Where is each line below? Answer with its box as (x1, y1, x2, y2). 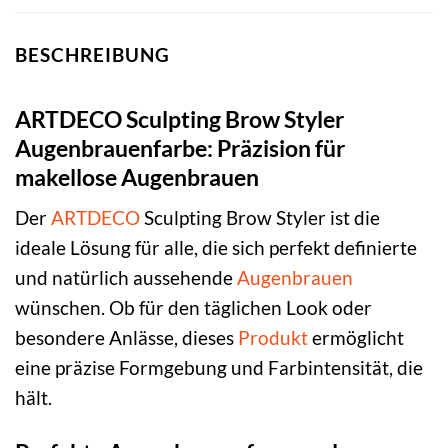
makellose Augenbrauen (15, 162, 259, 191)
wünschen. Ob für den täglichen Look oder (15, 296, 372, 320)
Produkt (238, 326, 308, 350)
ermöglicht (308, 326, 404, 350)
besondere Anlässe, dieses (15, 326, 238, 350)
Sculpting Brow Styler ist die (140, 206, 380, 230)
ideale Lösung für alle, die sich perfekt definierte (15, 236, 417, 260)
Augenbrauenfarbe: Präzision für (15, 133, 345, 162)
